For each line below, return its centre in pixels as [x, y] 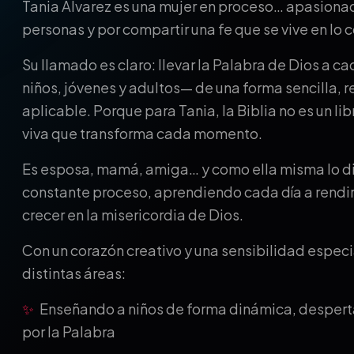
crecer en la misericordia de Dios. [133, 215]
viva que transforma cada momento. [142, 133]
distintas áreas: [74, 273]
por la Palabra [69, 331]
